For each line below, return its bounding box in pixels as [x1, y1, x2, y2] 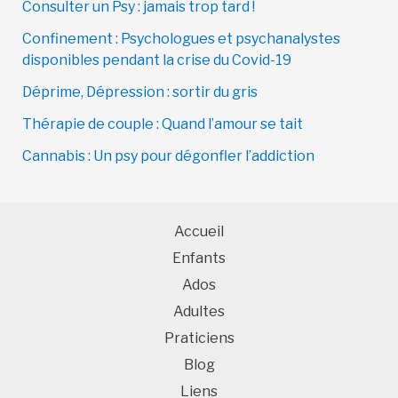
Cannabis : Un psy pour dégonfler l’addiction [21, 147, 314, 165]
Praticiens [163, 330, 235, 347]
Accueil [174, 223, 224, 241]
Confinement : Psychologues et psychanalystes [21, 30, 340, 48]
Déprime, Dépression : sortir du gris [21, 84, 258, 101]
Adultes [173, 303, 225, 321]
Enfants [172, 250, 226, 267]
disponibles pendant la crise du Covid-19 [21, 52, 291, 69]
